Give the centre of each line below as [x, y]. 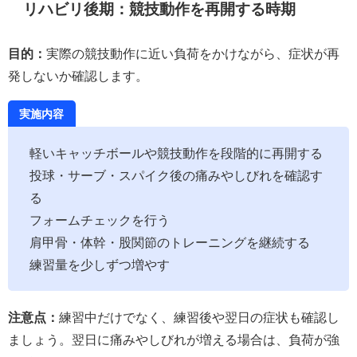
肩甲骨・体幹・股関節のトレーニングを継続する [170, 243]
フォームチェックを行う [100, 220]
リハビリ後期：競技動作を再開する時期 [160, 10]
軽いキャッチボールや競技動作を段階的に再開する [176, 153]
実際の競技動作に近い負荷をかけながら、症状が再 [193, 53]
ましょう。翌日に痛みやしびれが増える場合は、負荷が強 [174, 340]
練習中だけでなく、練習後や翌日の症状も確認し [199, 318]
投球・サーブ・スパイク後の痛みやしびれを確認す [176, 176]
